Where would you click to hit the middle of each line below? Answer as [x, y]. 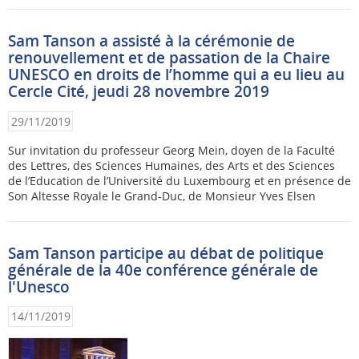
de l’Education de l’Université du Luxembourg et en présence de [179, 180]
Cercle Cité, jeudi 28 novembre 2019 [139, 92]
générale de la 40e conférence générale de [163, 270]
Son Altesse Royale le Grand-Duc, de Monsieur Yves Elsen [162, 196]
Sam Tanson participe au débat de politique [166, 253]
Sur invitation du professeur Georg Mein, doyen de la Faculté [171, 150]
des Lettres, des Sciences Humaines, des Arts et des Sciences [171, 165]
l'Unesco [39, 286]
